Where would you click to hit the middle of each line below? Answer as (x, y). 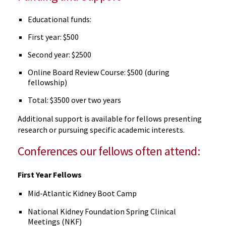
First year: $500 (53, 37)
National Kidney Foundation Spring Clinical (102, 211)
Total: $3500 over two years (74, 100)
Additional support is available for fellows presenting (110, 118)
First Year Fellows (54, 174)
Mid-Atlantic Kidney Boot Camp (82, 193)
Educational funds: (60, 19)
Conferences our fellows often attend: (109, 151)
